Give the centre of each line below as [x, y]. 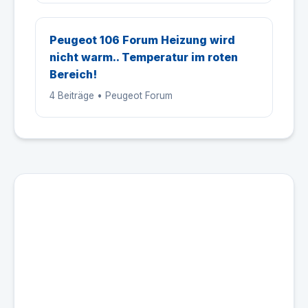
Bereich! [73, 74]
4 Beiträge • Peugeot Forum [111, 96]
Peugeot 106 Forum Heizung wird [142, 40]
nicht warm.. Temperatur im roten [144, 57]
